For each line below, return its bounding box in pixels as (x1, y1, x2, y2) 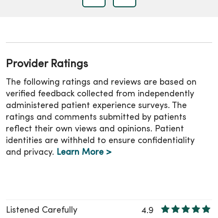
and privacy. (6, 148, 56, 157)
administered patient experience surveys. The (6, 102, 187, 110)
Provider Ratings (6, 59, 88, 70)
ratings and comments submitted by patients (6, 113, 186, 122)
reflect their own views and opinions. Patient (6, 125, 184, 134)
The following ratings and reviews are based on (6, 78, 197, 87)
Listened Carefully (6, 206, 77, 215)
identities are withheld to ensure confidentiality (6, 137, 195, 145)
